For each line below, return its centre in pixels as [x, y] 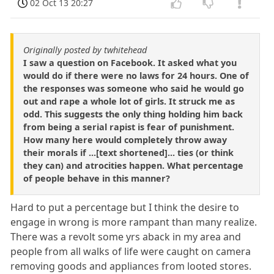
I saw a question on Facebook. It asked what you [130, 63]
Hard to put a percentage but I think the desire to [125, 208]
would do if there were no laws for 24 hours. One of [136, 76]
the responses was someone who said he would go [134, 89]
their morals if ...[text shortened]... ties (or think [128, 153]
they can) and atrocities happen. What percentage [133, 166]
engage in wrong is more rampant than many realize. [134, 222]
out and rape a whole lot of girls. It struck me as [129, 102]
